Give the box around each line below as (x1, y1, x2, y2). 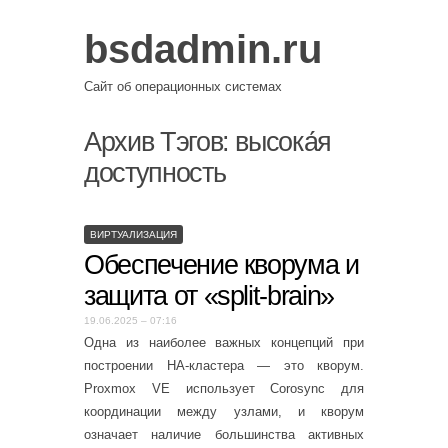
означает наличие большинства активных (84, 427, 364, 442)
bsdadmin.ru (84, 27, 322, 71)
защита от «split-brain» (84, 280, 334, 311)
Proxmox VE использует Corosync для (84, 381, 364, 396)
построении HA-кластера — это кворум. (84, 358, 364, 373)
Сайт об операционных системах (84, 78, 282, 94)
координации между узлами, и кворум (84, 404, 364, 419)
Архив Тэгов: (84, 127, 236, 157)
